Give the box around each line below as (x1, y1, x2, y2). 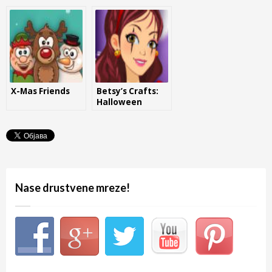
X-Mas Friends (11, 85, 70, 97)
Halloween (97, 96, 142, 107)
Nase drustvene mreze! (15, 180, 130, 194)
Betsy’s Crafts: (97, 85, 158, 97)
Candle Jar (97, 107, 140, 118)
